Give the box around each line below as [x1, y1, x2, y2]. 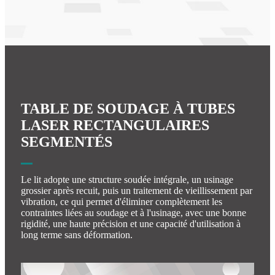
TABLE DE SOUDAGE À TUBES [21, 100, 235, 117]
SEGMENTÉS [21, 133, 112, 150]
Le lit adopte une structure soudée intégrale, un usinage [21, 174, 233, 185]
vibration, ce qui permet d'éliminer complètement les [21, 196, 222, 207]
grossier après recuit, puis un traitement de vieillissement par [21, 185, 252, 196]
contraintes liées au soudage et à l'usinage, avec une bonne [21, 207, 246, 218]
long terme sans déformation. [21, 229, 133, 240]
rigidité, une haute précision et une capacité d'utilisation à [21, 218, 241, 229]
